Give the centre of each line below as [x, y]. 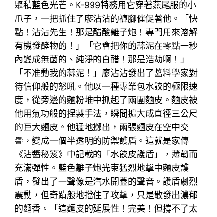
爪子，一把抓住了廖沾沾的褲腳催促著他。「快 [106, 18]
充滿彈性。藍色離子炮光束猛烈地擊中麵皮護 [102, 168]
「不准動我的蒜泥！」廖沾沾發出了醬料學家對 [106, 73]
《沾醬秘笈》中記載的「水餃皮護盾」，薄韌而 [106, 154]
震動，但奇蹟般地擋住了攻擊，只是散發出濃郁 [106, 195]
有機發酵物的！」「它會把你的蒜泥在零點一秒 [106, 46]
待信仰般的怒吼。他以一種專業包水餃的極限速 [106, 86]
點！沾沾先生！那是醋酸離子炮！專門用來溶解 [106, 32]
